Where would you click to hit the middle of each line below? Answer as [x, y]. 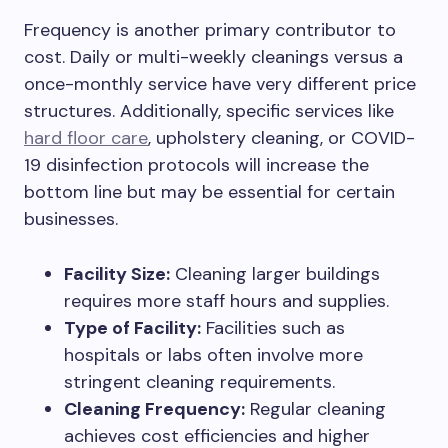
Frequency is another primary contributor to [210, 30]
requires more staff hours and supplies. [226, 301]
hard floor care [86, 138]
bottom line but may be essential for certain [209, 192]
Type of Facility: [132, 328]
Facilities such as [273, 328]
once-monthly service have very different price [220, 84]
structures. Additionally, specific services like [209, 111]
